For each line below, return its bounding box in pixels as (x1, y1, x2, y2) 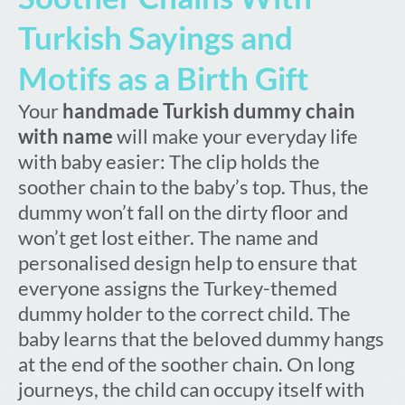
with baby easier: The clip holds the (18, 149, 320, 174)
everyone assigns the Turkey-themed (18, 276, 337, 301)
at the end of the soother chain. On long (18, 352, 354, 377)
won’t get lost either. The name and (18, 225, 318, 250)
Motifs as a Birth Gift (18, 59, 309, 98)
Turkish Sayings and (18, 18, 293, 57)
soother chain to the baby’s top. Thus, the (18, 174, 369, 200)
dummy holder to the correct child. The (18, 301, 351, 326)
